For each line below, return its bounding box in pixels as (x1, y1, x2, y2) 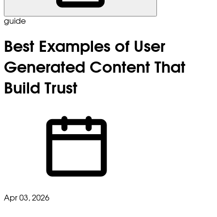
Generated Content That (4, 60, 186, 76)
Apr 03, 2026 (4, 194, 49, 202)
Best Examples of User (4, 39, 166, 55)
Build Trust (4, 81, 77, 97)
